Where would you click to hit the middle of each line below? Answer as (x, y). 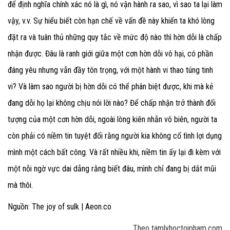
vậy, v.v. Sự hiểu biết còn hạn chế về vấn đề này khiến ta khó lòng (111, 21)
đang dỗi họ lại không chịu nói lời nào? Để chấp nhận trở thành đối (112, 103)
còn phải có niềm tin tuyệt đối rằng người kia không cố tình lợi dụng (115, 136)
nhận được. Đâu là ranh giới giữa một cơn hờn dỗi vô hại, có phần (110, 54)
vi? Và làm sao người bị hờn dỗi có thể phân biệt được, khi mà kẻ (111, 87)
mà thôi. (20, 185)
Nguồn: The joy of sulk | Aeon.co (60, 207)
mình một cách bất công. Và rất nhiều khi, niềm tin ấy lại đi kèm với (114, 152)
